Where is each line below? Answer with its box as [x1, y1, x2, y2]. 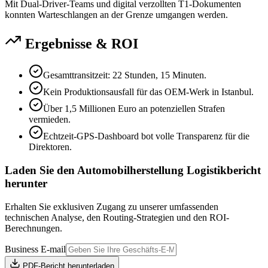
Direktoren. [29, 142, 72, 153]
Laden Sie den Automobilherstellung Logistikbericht [5, 164, 261, 177]
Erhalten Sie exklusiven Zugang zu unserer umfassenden [5, 201, 218, 212]
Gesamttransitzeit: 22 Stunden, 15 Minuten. [43, 70, 206, 81]
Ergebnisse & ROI [25, 36, 138, 52]
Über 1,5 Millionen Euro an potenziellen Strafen [43, 103, 225, 114]
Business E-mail [5, 243, 66, 254]
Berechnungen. [5, 223, 62, 233]
